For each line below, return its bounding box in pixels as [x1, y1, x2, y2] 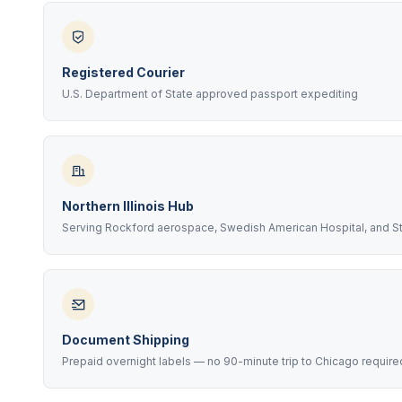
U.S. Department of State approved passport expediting [62, 87, 358, 100]
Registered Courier [62, 65, 185, 80]
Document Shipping [62, 332, 189, 347]
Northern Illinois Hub [62, 198, 194, 214]
